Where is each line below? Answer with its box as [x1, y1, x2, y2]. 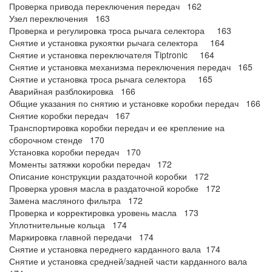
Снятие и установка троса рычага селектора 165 [9, 73, 212, 85]
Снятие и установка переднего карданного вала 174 [9, 243, 220, 255]
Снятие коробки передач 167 [9, 109, 130, 121]
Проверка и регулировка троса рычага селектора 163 [9, 24, 231, 36]
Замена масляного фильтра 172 [9, 194, 143, 206]
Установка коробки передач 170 [9, 146, 141, 158]
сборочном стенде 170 [9, 134, 104, 146]
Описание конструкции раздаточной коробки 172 [9, 170, 209, 182]
